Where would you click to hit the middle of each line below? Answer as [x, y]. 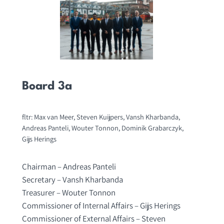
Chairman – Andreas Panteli [69, 167]
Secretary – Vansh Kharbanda [72, 180]
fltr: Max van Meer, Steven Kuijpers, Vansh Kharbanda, [101, 117]
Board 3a [47, 86]
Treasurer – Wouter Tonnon [68, 193]
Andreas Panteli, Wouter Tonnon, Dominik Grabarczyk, [102, 128]
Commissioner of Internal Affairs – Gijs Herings [101, 206]
